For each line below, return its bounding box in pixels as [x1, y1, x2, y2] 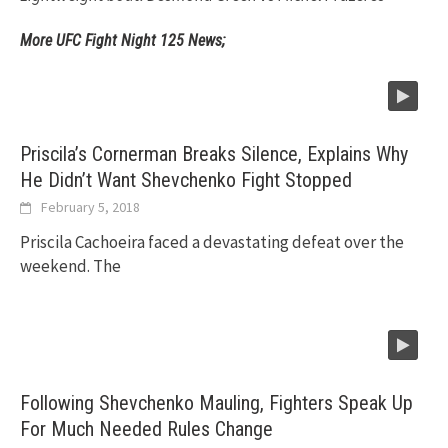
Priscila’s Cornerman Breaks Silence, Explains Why [20, 142, 408, 167]
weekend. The [20, 255, 121, 278]
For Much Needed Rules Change [20, 417, 273, 442]
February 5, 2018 [41, 198, 140, 217]
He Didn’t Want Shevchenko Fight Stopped [20, 168, 352, 193]
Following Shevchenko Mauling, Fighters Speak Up [20, 391, 413, 416]
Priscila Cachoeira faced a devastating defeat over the [20, 231, 404, 254]
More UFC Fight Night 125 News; [20, 31, 225, 51]
